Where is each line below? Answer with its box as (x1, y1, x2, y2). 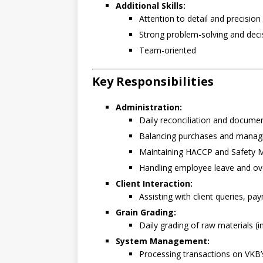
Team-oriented (139, 45, 196, 56)
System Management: (116, 235, 210, 247)
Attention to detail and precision (139, 13, 261, 25)
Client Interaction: (116, 178, 193, 190)
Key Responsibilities (92, 73, 214, 90)
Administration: (116, 102, 182, 113)
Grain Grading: (116, 207, 176, 218)
